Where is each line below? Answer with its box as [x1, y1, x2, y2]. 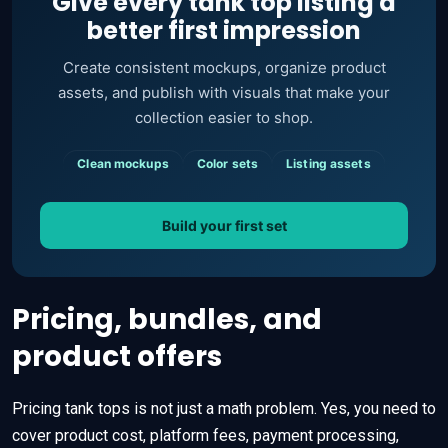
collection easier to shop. [135, 107, 313, 127]
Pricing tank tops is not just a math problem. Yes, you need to [12, 398, 436, 418]
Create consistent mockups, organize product [62, 57, 386, 77]
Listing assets [286, 155, 371, 171]
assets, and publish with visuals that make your [58, 82, 390, 102]
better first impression [87, 13, 361, 47]
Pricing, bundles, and [12, 299, 322, 339]
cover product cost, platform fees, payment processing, [12, 425, 399, 445]
